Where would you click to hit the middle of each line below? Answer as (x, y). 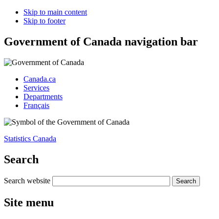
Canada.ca (40, 79)
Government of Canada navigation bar (101, 41)
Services (36, 88)
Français (36, 105)
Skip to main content (55, 12)
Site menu (29, 202)
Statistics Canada (30, 138)
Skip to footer (44, 21)
